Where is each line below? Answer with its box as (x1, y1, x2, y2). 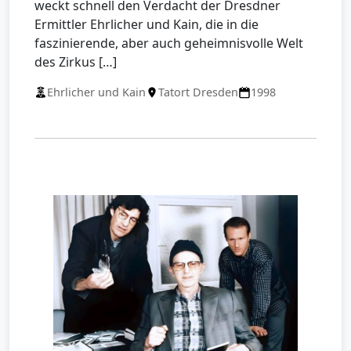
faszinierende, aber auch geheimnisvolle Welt (34, 34, 303, 52)
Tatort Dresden (158, 85, 238, 100)
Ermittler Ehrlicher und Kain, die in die (34, 16, 259, 33)
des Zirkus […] (34, 53, 117, 71)
